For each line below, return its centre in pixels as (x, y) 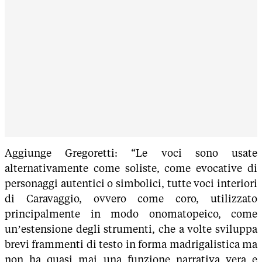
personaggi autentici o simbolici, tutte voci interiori (131, 183)
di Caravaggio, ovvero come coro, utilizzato (131, 198)
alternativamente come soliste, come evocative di (131, 168)
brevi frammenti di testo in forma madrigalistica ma (131, 244)
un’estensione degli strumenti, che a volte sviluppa (131, 229)
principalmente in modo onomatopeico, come (131, 213)
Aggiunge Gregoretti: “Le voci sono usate (131, 153)
